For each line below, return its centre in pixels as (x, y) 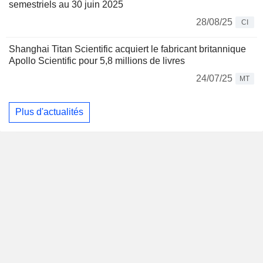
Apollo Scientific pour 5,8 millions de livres (97, 60)
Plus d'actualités (49, 112)
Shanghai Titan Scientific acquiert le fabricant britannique (127, 49)
